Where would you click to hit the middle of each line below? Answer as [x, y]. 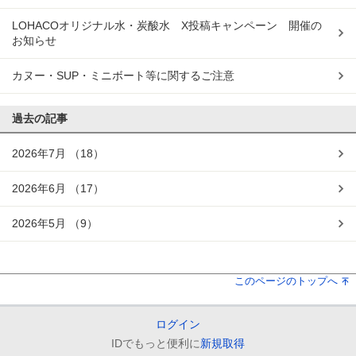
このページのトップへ [286, 281]
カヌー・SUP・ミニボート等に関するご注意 [123, 75]
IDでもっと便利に [156, 343]
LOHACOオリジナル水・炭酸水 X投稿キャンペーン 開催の [167, 25]
